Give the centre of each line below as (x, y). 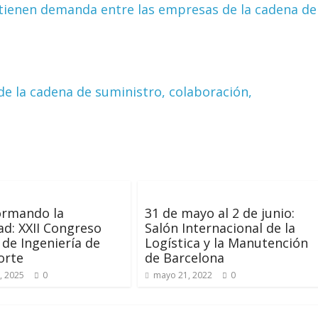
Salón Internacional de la (220, 228)
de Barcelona (185, 258)
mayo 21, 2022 (183, 275)
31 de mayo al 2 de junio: (220, 213)
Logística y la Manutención (226, 243)
